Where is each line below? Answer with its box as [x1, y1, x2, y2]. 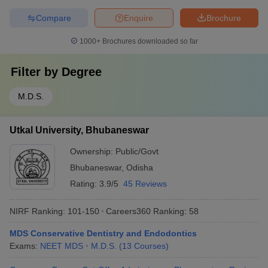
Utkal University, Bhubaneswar [10, 125, 149, 135]
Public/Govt [115, 147, 159, 156]
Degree [62, 65, 102, 78]
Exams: [10, 241, 40, 251]
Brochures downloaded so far [100, 37, 198, 45]
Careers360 [106, 206, 151, 216]
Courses [134, 241, 166, 251]
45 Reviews [123, 179, 167, 188]
